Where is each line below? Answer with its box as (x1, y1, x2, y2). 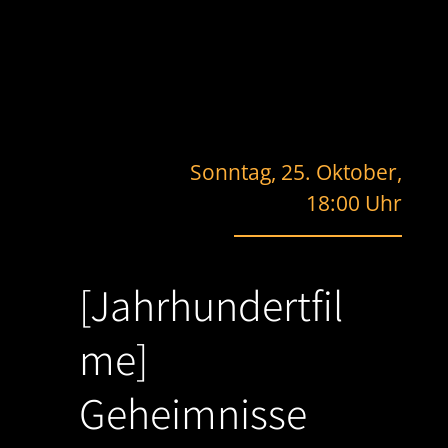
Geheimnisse (78, 384, 307, 443)
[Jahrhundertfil (78, 276, 343, 335)
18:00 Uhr (306, 189, 403, 218)
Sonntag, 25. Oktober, (190, 158, 403, 187)
